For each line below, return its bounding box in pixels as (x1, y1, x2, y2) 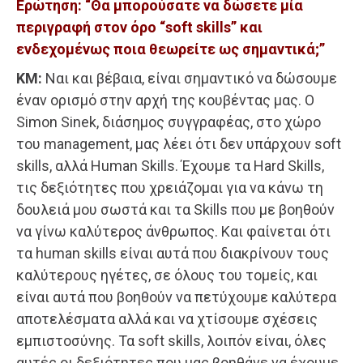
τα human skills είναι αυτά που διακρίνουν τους (16, 244, 329, 262)
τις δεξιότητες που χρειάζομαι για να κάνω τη (16, 178, 323, 196)
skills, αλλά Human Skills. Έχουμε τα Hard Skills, (16, 156, 324, 174)
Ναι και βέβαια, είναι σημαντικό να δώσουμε (42, 69, 337, 87)
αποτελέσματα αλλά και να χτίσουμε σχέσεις (16, 310, 318, 327)
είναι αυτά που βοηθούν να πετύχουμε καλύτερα (16, 288, 336, 305)
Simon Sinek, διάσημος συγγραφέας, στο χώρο (16, 113, 321, 130)
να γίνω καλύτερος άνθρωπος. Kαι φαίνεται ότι (16, 222, 331, 240)
